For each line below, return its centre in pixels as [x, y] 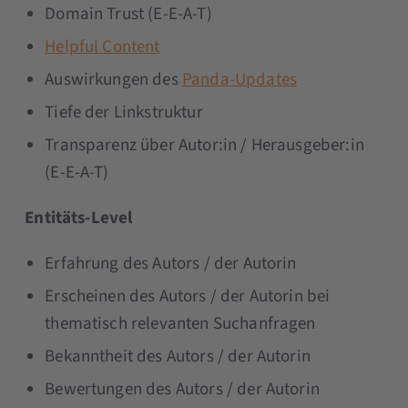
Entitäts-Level [79, 218]
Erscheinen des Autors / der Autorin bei [188, 296]
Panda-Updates [240, 79]
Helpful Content [102, 46]
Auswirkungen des [113, 79]
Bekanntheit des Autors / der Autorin [178, 356]
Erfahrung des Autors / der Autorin [171, 263]
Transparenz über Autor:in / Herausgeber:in [204, 145]
